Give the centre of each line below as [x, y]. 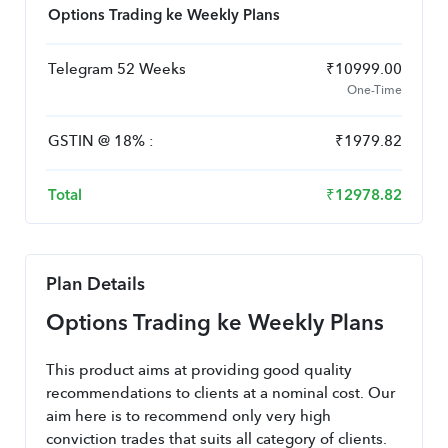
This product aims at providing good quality [199, 371]
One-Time [374, 91]
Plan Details [95, 285]
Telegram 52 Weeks [117, 70]
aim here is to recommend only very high [188, 417]
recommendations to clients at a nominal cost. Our [220, 394]
